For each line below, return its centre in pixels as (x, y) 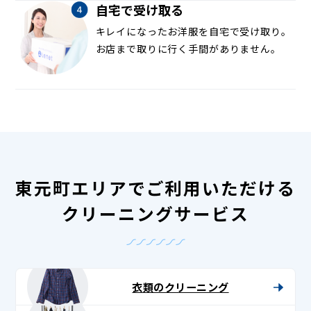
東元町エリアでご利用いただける (155, 188)
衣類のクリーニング (180, 286)
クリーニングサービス (155, 213)
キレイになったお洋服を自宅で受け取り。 (193, 31)
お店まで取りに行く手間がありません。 (188, 48)
